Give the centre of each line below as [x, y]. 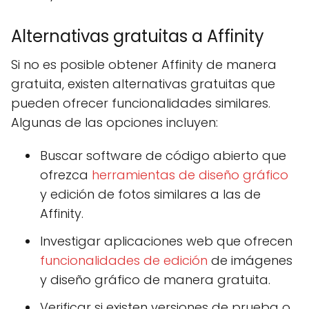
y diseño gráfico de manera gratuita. [155, 280]
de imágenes [250, 260]
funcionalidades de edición [124, 260]
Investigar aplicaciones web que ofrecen [166, 241]
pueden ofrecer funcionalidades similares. [141, 103]
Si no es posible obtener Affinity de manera [144, 64]
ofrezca [66, 175]
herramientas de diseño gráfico [190, 175]
